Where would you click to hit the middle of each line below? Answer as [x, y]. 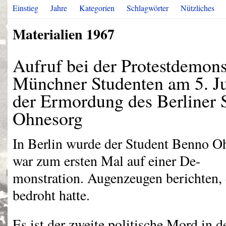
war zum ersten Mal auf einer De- [106, 161]
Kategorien [97, 8]
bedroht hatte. [51, 195]
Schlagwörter [148, 8]
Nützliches [197, 8]
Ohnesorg [48, 118]
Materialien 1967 [64, 34]
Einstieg [25, 8]
